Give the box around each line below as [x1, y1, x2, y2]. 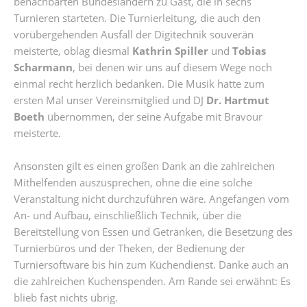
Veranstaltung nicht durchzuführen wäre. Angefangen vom [14, 192, 289, 206]
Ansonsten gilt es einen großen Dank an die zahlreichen [14, 159, 275, 173]
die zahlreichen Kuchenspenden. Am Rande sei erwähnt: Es [14, 274, 291, 288]
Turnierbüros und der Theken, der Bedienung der [14, 241, 245, 255]
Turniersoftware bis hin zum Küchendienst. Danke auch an [14, 258, 288, 271]
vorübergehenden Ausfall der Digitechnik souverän [14, 27, 254, 41]
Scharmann [14, 60, 73, 74]
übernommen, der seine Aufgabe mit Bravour [45, 110, 262, 123]
